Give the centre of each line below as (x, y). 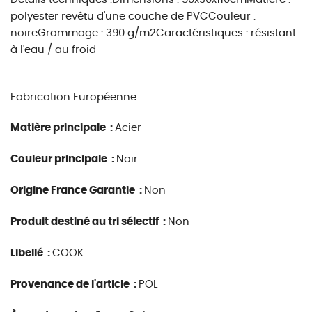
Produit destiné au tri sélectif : (89, 222)
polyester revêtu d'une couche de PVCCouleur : (133, 16)
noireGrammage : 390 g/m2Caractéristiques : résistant (153, 33)
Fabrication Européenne (73, 97)
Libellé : (31, 253)
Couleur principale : (63, 159)
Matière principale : (63, 128)
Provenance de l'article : (75, 284)
